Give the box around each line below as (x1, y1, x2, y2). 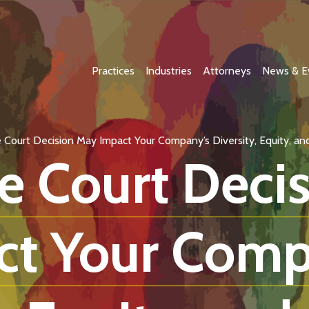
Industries (146, 64, 192, 78)
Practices (92, 64, 134, 78)
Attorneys (203, 64, 251, 78)
